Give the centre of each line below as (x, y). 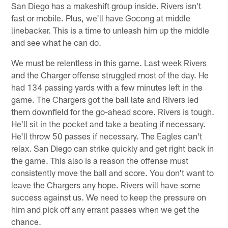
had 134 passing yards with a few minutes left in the (107, 87)
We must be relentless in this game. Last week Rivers (109, 62)
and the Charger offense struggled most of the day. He (110, 75)
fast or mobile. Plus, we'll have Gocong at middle (101, 18)
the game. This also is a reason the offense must (100, 160)
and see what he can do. (56, 42)
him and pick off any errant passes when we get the (106, 209)
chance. (26, 221)
